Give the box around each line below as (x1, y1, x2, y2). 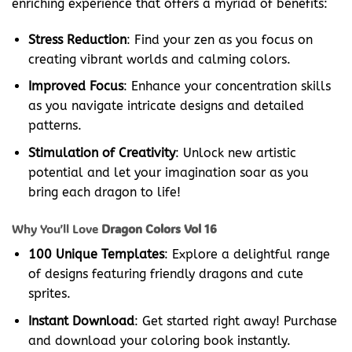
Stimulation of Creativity (27, 145, 175, 160)
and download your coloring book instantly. (27, 332, 291, 348)
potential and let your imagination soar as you (27, 164, 309, 180)
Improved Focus (27, 79, 123, 94)
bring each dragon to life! (27, 184, 181, 200)
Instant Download (27, 313, 134, 328)
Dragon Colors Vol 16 (101, 220, 217, 236)
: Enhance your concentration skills (123, 79, 331, 94)
